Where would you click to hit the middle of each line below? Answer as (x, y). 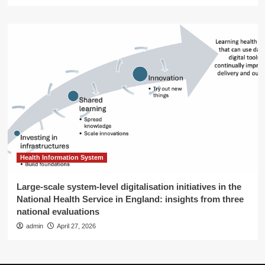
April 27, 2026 (76, 226)
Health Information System (62, 157)
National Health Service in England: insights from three (130, 199)
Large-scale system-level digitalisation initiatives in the (129, 187)
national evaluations (58, 211)
